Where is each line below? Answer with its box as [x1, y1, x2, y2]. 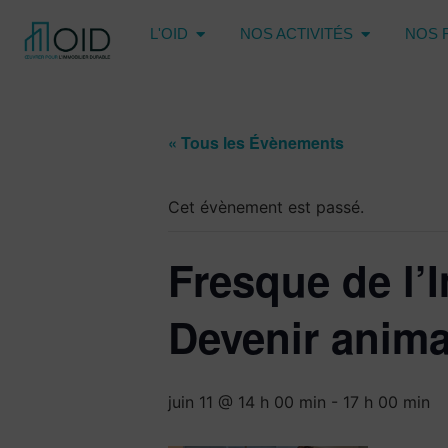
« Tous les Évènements [168, 130, 344, 154]
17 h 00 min [343, 391, 430, 412]
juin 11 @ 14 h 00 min [168, 391, 326, 412]
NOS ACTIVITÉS [240, 25, 354, 43]
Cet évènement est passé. [168, 196, 364, 217]
